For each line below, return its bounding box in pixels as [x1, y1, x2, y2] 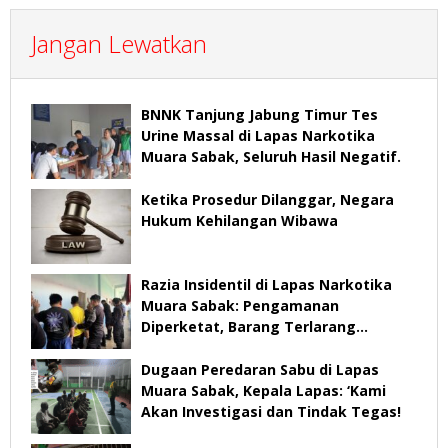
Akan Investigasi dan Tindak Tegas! [141, 401, 401, 421]
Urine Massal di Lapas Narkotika [141, 125, 375, 145]
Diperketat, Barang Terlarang [141, 316, 356, 336]
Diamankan [141, 337, 223, 357]
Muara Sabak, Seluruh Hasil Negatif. [141, 146, 401, 166]
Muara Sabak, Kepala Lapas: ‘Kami [141, 380, 386, 400]
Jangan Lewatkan [31, 26, 207, 60]
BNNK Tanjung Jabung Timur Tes [141, 104, 378, 124]
